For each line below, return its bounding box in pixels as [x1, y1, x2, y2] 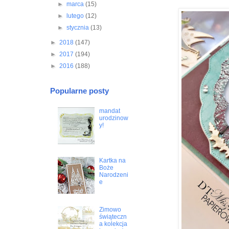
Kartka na [99, 156, 126, 164]
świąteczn [99, 213, 127, 221]
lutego [66, 12, 85, 20]
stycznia [66, 24, 90, 32]
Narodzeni [99, 171, 129, 178]
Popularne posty [50, 86, 109, 96]
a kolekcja [99, 220, 128, 228]
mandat [99, 107, 121, 114]
